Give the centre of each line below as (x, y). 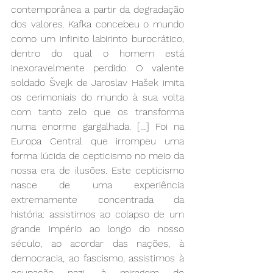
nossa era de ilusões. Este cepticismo (97, 170)
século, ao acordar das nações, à (97, 243)
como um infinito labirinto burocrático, (97, 38)
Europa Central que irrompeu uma (97, 141)
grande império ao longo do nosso (97, 229)
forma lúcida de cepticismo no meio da (97, 155)
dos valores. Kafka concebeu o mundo (97, 24)
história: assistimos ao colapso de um (97, 214)
